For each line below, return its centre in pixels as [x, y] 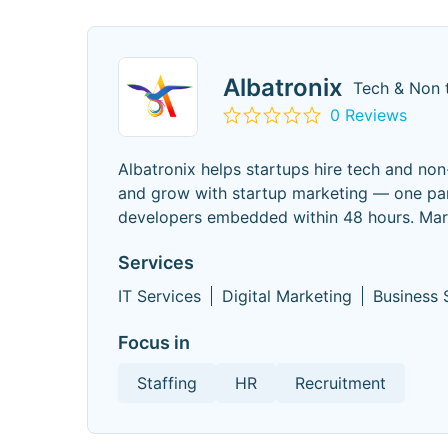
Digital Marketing [287, 296]
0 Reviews [368, 114]
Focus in [154, 342]
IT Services [159, 296]
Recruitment [340, 383]
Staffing [167, 383]
